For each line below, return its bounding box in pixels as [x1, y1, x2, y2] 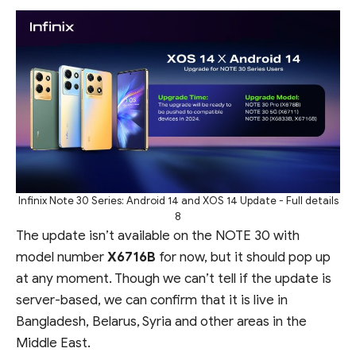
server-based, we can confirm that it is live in [16, 291, 288, 308]
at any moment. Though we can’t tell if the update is [16, 269, 331, 287]
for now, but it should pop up [156, 248, 331, 265]
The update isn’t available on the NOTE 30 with [16, 226, 300, 244]
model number [16, 248, 107, 265]
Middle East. [16, 334, 91, 351]
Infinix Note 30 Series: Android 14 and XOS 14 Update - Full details [17, 193, 339, 207]
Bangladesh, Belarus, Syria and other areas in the [16, 312, 307, 330]
